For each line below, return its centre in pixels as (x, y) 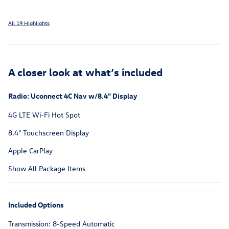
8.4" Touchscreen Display (49, 133)
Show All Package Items (47, 169)
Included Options (36, 205)
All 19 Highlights (29, 23)
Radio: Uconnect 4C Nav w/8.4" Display (73, 96)
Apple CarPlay (30, 151)
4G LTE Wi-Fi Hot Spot (44, 115)
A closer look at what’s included (85, 72)
